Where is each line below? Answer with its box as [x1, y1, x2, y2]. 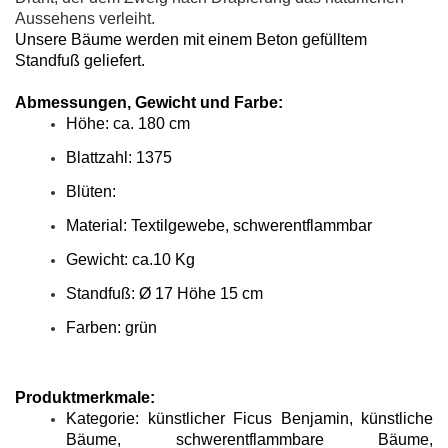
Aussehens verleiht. [15, 10, 155, 27]
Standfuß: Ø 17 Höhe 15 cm [66, 285, 263, 302]
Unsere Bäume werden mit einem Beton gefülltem [15, 31, 367, 48]
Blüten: [66, 183, 116, 200]
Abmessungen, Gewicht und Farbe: [15, 94, 283, 111]
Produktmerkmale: [15, 389, 155, 406]
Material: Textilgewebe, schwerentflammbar [66, 217, 372, 234]
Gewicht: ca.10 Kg [66, 251, 195, 268]
